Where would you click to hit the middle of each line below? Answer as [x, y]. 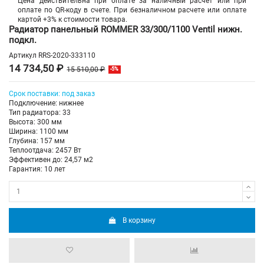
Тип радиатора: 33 [40, 113]
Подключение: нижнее [46, 103]
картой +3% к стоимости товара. [72, 19]
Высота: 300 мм [35, 122]
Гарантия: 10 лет [37, 169]
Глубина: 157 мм [37, 141]
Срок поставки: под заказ [52, 94]
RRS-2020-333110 [67, 56]
